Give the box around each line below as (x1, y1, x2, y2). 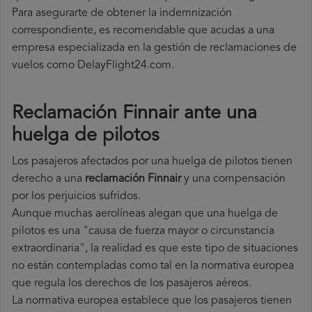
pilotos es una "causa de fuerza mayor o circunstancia (12, 226, 274, 237)
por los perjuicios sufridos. (12, 191, 141, 203)
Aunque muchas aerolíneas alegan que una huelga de (12, 208, 278, 220)
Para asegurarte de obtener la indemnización (12, 8, 232, 19)
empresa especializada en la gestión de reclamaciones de (12, 42, 297, 54)
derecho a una (12, 173, 85, 185)
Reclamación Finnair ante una (12, 104, 257, 124)
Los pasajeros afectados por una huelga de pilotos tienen (12, 156, 292, 168)
